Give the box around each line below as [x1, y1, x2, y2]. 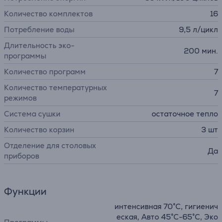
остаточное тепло [152, 109, 218, 118]
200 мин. [184, 46, 218, 55]
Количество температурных [4, 83, 107, 92]
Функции [4, 185, 47, 198]
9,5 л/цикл [179, 25, 218, 34]
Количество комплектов [4, 9, 93, 18]
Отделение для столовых [4, 141, 96, 150]
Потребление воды [4, 25, 74, 34]
